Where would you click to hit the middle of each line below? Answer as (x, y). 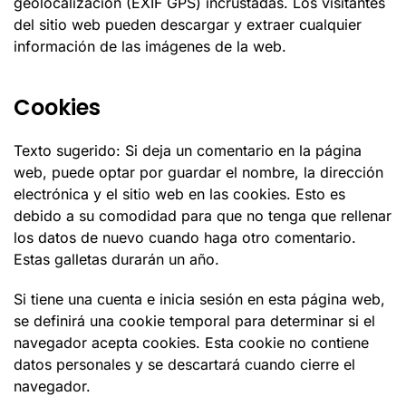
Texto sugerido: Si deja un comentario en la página (188, 150)
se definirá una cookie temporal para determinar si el (194, 321)
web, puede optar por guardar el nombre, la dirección (198, 172)
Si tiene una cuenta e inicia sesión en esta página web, (199, 299)
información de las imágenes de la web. (150, 46)
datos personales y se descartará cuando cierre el (184, 364)
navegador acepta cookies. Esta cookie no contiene (191, 343)
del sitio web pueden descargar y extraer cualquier (188, 24)
